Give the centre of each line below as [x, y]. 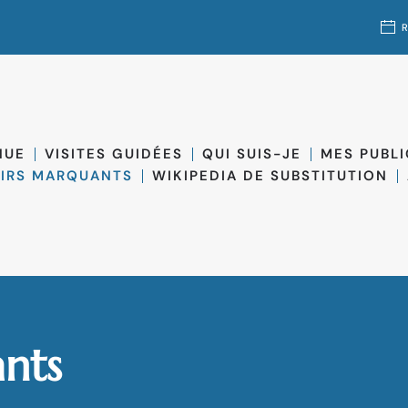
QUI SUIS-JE [252, 154]
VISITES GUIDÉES [114, 154]
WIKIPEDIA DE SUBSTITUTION [270, 176]
